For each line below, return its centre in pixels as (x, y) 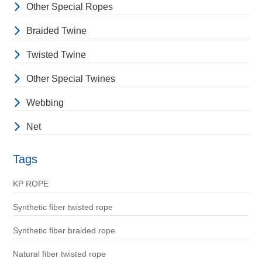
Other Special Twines (70, 79)
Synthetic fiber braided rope (64, 231)
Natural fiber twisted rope (59, 254)
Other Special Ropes (69, 7)
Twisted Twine (56, 55)
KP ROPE (30, 184)
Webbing (45, 103)
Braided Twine (56, 31)
